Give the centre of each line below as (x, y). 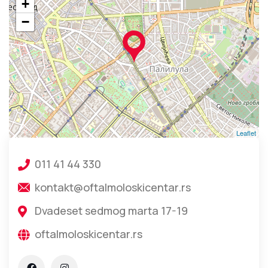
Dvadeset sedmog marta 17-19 (111, 211)
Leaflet (246, 133)
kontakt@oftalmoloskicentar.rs (113, 188)
